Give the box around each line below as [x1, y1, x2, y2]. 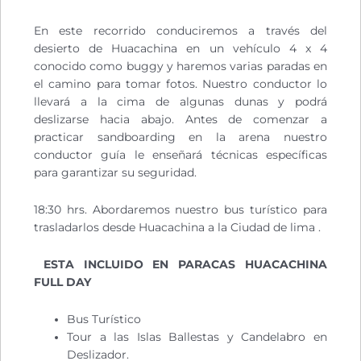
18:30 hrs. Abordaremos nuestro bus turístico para [34, 203, 327, 217]
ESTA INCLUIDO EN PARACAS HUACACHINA [34, 258, 327, 272]
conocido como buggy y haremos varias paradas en [34, 60, 327, 73]
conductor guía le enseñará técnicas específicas [34, 148, 327, 162]
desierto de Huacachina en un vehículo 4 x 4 [34, 42, 327, 56]
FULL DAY [34, 276, 91, 289]
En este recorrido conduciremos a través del [34, 24, 327, 38]
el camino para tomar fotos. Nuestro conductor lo [34, 77, 327, 91]
